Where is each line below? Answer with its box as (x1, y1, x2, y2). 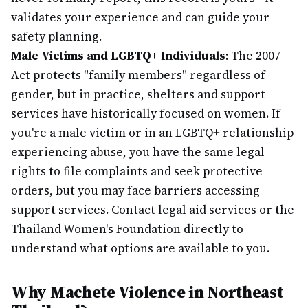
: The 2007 (225, 47, 280, 64)
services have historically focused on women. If (11, 105, 280, 122)
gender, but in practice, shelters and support (11, 86, 265, 102)
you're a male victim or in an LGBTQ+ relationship (11, 124, 294, 141)
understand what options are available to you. (11, 240, 269, 256)
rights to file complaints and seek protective (11, 163, 263, 179)
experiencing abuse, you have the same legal (11, 144, 265, 160)
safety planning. (11, 28, 102, 45)
